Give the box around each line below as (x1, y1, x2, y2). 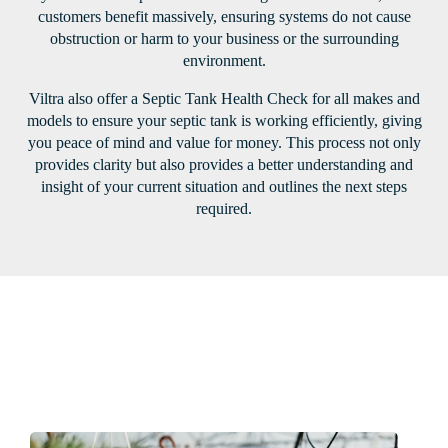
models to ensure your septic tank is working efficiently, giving (26, 112, 422, 130)
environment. (182, 52, 266, 70)
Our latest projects (31, 341, 209, 368)
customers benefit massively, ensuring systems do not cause (37, 8, 411, 26)
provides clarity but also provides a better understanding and (35, 156, 413, 174)
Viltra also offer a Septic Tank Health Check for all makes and (28, 90, 420, 108)
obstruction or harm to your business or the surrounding (49, 30, 399, 48)
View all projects (32, 386, 138, 404)
